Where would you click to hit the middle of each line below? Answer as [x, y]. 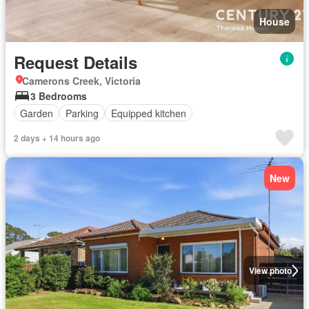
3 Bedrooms [59, 96]
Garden [37, 113]
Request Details [76, 62]
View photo [270, 270]
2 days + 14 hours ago [57, 138]
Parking [82, 113]
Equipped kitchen [149, 113]
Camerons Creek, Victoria [81, 81]
